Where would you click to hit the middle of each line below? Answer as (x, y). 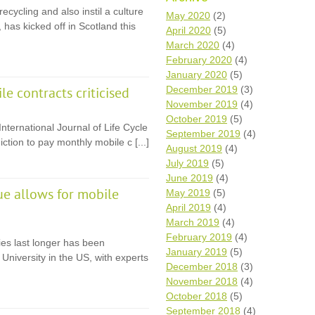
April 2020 (188, 30)
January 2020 (197, 75)
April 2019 (188, 207)
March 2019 (193, 222)
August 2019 (194, 148)
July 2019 (187, 163)
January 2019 (197, 252)
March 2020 (193, 45)
